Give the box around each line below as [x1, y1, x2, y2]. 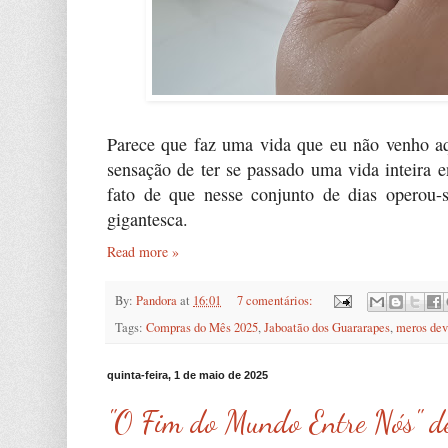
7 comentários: [236, 291, 316, 309]
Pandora [136, 291, 177, 309]
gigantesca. [107, 206, 188, 231]
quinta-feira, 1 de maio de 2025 [107, 369, 268, 382]
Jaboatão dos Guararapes [264, 319, 390, 337]
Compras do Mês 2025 [146, 319, 258, 337]
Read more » [107, 241, 179, 261]
